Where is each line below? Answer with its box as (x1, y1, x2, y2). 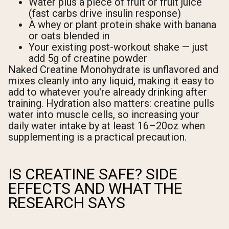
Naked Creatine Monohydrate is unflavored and (8, 63, 218, 76)
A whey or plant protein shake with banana (29, 18, 216, 31)
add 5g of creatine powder (29, 52, 147, 64)
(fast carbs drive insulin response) (29, 7, 181, 19)
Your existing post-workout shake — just (29, 40, 208, 53)
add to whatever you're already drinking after (8, 85, 207, 98)
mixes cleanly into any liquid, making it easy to (8, 74, 214, 87)
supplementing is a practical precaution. (8, 130, 187, 143)
